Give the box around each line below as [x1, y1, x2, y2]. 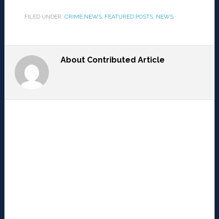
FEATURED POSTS [104, 13, 153, 21]
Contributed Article [87, 55, 165, 65]
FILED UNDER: [24, 13, 65, 21]
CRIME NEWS [64, 13, 102, 21]
